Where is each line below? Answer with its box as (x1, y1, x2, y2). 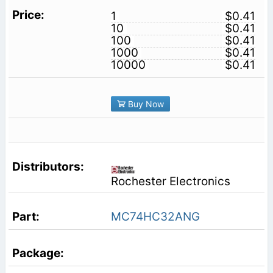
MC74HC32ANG (110, 209, 200, 224)
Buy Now (125, 98, 164, 109)
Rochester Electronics (110, 174, 230, 188)
